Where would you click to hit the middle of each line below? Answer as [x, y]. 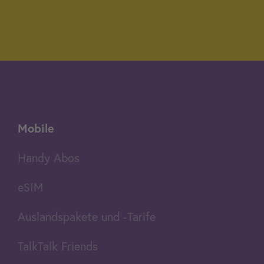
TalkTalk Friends [58, 246]
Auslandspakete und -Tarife [87, 217]
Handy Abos [49, 158]
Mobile [36, 128]
